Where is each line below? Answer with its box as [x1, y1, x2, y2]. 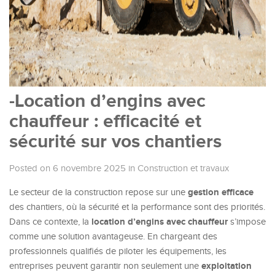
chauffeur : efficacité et [9, 110, 201, 133]
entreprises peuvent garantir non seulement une [9, 261, 201, 271]
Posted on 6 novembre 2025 [9, 163, 126, 174]
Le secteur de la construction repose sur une [9, 187, 188, 198]
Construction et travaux [137, 163, 229, 174]
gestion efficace [188, 187, 254, 198]
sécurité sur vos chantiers [9, 131, 222, 153]
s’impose [228, 217, 266, 227]
